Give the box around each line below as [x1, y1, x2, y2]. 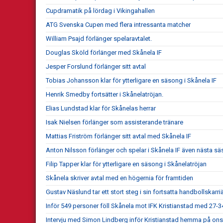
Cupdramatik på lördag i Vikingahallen [46, 6, 155, 14]
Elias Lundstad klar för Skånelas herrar [46, 104, 156, 112]
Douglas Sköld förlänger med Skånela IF [46, 48, 162, 56]
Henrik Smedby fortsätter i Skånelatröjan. [46, 90, 163, 98]
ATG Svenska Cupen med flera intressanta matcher [46, 20, 191, 28]
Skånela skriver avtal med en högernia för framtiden [46, 174, 193, 182]
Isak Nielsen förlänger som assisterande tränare [46, 118, 183, 126]
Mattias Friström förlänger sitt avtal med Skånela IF [46, 132, 191, 140]
